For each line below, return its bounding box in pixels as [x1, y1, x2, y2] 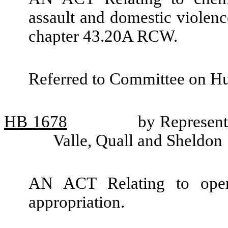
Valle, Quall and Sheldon [53, 131, 222, 150]
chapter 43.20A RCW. [28, 27, 178, 45]
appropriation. [28, 193, 125, 211]
